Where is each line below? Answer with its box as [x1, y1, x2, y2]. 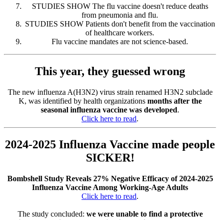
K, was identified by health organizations [18, 96, 147, 105]
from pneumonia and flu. [82, 10, 158, 19]
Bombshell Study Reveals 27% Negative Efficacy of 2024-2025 [7, 174, 213, 183]
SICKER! [85, 151, 135, 164]
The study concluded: [17, 209, 86, 218]
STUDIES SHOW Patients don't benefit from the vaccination [25, 19, 215, 28]
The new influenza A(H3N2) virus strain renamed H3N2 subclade [7, 87, 213, 96]
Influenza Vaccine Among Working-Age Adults [32, 183, 188, 192]
